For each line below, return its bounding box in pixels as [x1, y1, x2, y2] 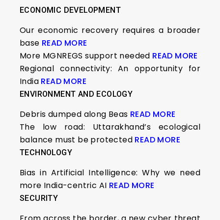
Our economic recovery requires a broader [20, 25, 200, 36]
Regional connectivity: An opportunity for [20, 63, 200, 74]
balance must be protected [20, 134, 135, 145]
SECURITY [20, 193, 58, 203]
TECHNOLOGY [20, 148, 72, 157]
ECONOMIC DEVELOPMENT [20, 5, 121, 15]
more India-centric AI [20, 180, 109, 191]
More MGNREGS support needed [20, 50, 153, 61]
